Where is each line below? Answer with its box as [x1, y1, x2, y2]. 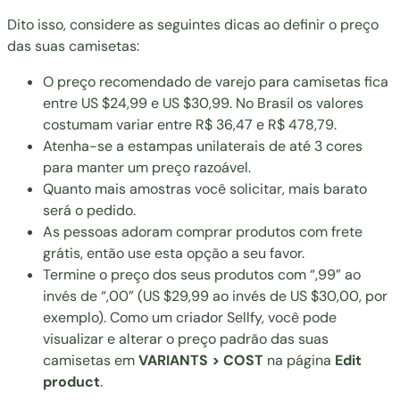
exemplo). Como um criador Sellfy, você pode [43, 307, 337, 327]
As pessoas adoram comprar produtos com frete [43, 221, 362, 241]
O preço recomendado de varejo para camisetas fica [43, 71, 388, 91]
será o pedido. [43, 200, 136, 220]
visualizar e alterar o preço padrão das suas [43, 329, 329, 348]
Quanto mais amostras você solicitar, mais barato [43, 179, 367, 198]
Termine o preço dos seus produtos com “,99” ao [43, 264, 361, 284]
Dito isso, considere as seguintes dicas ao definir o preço [7, 14, 379, 34]
